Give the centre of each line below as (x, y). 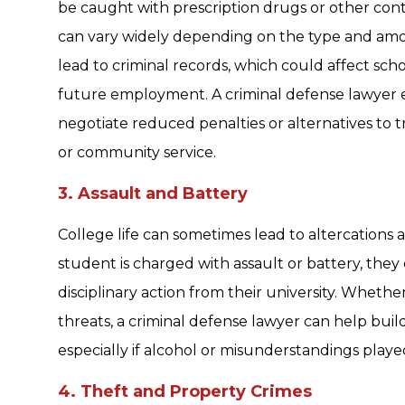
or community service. (137, 153)
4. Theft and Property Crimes (185, 392)
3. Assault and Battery (153, 194)
